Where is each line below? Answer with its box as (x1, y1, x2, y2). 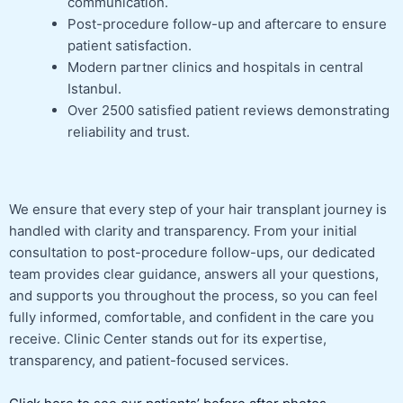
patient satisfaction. (67, 36, 192, 54)
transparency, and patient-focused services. (9, 352, 289, 370)
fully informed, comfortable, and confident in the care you (9, 309, 374, 327)
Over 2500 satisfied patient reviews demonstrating (67, 101, 390, 119)
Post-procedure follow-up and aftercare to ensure (67, 14, 387, 32)
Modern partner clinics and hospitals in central (67, 58, 363, 76)
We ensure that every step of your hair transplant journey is (9, 201, 387, 219)
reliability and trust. (67, 122, 190, 140)
